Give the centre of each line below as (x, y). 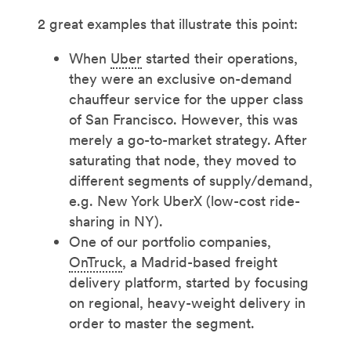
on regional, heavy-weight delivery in (187, 302)
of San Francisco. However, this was (183, 119)
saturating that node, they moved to (183, 160)
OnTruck (96, 262)
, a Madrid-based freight (200, 262)
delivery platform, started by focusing (189, 282)
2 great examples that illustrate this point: (168, 24)
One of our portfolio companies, (170, 241)
